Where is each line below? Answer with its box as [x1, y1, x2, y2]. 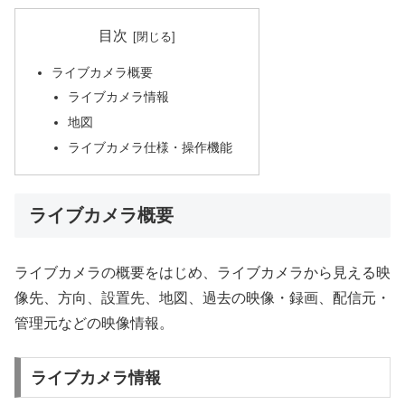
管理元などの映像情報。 [14, 316, 174, 332]
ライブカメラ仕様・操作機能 [67, 140, 232, 155]
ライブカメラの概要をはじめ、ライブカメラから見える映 [14, 265, 391, 281]
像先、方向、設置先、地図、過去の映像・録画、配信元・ [14, 290, 391, 306]
